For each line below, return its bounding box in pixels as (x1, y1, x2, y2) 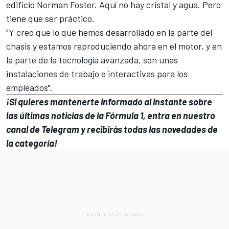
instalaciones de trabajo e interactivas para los (6, 68, 188, 80)
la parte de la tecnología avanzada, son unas (6, 54, 178, 66)
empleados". (6, 82, 53, 94)
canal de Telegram (6, 124, 79, 135)
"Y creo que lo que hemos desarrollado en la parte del (6, 27, 212, 38)
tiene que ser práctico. (6, 13, 95, 25)
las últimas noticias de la (6, 110, 105, 122)
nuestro (183, 110, 215, 122)
